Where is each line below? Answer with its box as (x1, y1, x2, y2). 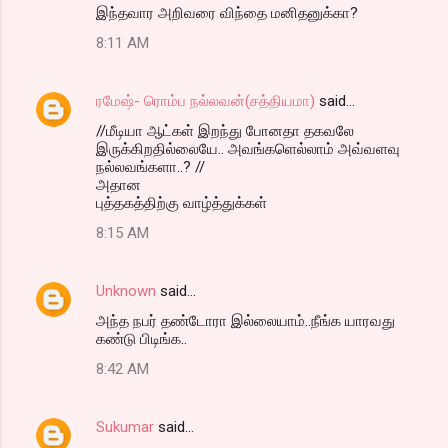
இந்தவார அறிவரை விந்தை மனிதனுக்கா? (96, 3, 358, 22)
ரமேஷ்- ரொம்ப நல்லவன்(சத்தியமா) (96, 91, 315, 110)
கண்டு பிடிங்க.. (96, 329, 187, 348)
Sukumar (96, 417, 154, 436)
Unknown (96, 281, 156, 300)
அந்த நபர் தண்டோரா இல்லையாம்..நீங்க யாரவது (96, 311, 395, 330)
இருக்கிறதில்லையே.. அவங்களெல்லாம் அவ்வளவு (96, 139, 400, 158)
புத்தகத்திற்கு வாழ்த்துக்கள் (96, 193, 267, 212)
